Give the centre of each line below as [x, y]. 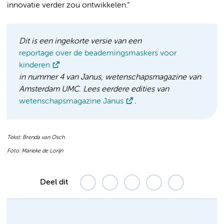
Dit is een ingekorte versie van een [80, 41]
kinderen [34, 65]
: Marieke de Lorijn [41, 151]
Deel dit [54, 183]
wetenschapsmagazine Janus [71, 101]
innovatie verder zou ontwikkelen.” [68, 5]
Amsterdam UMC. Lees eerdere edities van [94, 89]
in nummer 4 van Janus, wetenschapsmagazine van [110, 77]
